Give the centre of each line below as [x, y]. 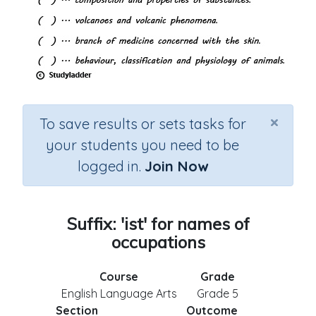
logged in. [111, 166]
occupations [158, 242]
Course [119, 276]
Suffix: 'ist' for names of [158, 224]
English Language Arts [119, 293]
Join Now [176, 166]
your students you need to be [142, 145]
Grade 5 [217, 293]
